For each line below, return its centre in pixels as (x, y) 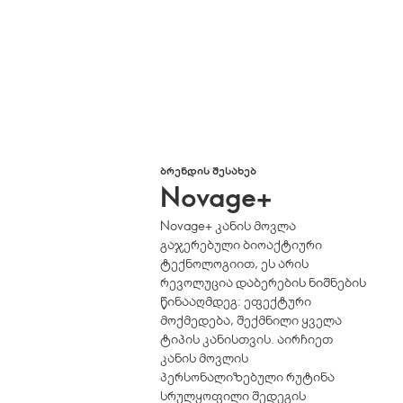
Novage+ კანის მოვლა (228, 225)
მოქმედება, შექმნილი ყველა (251, 320)
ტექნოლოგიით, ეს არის (235, 263)
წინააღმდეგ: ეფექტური (236, 301)
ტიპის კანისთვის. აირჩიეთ (247, 339)
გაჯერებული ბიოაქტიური (242, 244)
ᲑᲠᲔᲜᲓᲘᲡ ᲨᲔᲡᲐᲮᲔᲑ (209, 170)
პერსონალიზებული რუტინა (248, 376)
